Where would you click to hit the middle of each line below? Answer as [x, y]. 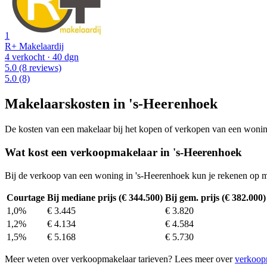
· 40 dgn [62, 57]
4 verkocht [25, 57]
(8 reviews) [39, 68]
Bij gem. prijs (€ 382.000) [215, 197]
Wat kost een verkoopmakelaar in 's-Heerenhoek [123, 152]
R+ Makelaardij [34, 46]
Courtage [26, 197]
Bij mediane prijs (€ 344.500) [105, 197]
